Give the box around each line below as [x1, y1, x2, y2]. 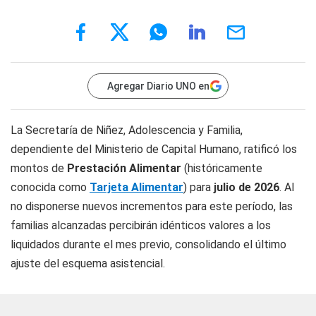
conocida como [11, 181, 90, 194]
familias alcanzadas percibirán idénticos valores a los [11, 219, 271, 232]
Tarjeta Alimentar [90, 181, 183, 194]
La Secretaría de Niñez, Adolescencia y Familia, [11, 123, 243, 137]
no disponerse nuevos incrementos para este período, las [11, 200, 293, 213]
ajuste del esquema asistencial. [11, 257, 165, 270]
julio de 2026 [211, 181, 279, 194]
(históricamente [181, 162, 262, 175]
